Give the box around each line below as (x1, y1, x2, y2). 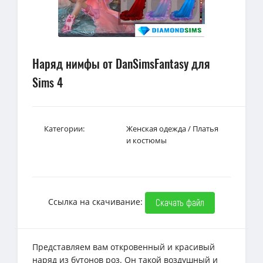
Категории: (44, 123, 85, 134)
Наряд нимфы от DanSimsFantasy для (32, 54, 210, 72)
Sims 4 (32, 73, 63, 91)
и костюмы (126, 134, 167, 146)
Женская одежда (126, 123, 186, 134)
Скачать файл (156, 196, 204, 208)
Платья (193, 123, 218, 134)
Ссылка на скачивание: (48, 195, 145, 207)
